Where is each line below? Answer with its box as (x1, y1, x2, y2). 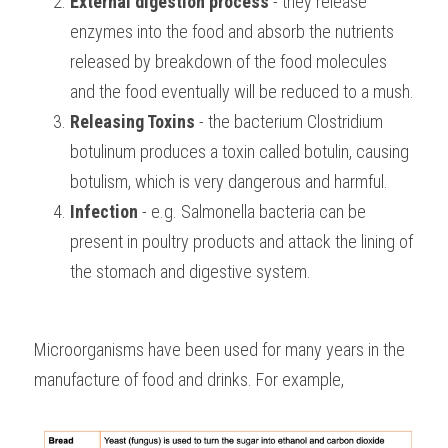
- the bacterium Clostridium (195, 111, 383, 132)
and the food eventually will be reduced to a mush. (70, 81, 414, 102)
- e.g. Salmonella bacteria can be (138, 201, 366, 222)
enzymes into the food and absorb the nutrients (70, 21, 394, 42)
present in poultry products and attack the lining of (70, 231, 413, 252)
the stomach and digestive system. (70, 261, 311, 282)
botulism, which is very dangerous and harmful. (70, 171, 388, 192)
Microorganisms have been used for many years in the (34, 339, 405, 360)
